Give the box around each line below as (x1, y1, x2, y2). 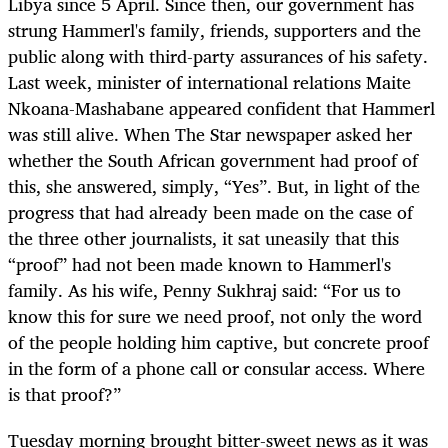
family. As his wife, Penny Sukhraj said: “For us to (8, 275, 401, 306)
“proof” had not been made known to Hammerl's (8, 249, 391, 280)
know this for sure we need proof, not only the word (8, 301, 422, 332)
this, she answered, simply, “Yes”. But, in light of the (8, 171, 420, 202)
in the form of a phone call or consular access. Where (8, 353, 425, 384)
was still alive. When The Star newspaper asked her (8, 119, 412, 150)
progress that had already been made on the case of (8, 197, 413, 228)
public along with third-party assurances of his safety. (8, 41, 428, 72)
